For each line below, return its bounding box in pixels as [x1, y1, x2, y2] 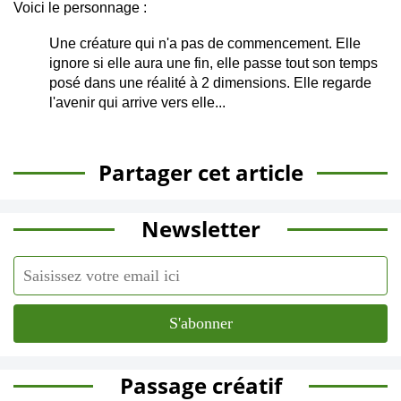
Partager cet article [98, 158, 303, 187]
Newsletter [141, 214, 260, 243]
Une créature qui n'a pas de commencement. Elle [49, 36, 361, 51]
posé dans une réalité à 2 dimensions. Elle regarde [49, 75, 371, 90]
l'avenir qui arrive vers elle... [49, 95, 226, 110]
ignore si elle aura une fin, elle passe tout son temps [49, 55, 378, 71]
